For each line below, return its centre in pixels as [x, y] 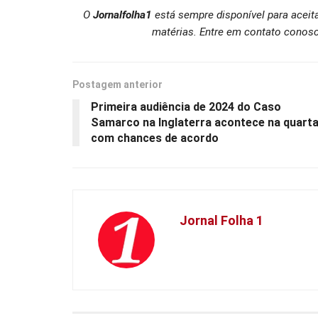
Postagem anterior [117, 85]
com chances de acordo [155, 138]
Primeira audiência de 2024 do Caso [186, 107]
